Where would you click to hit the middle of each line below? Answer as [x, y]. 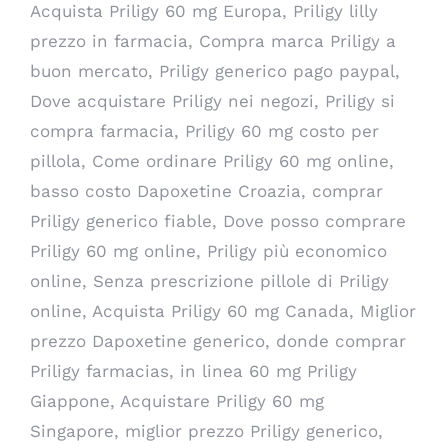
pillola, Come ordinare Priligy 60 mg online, [212, 161]
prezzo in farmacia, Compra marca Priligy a [213, 41]
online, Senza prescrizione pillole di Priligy [209, 281]
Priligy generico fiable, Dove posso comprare [218, 221]
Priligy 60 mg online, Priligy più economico [208, 251]
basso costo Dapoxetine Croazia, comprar [206, 191]
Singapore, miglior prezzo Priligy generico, [206, 431]
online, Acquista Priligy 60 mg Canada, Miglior [223, 311]
